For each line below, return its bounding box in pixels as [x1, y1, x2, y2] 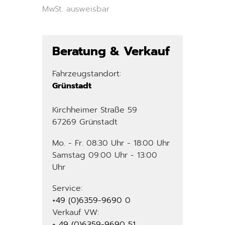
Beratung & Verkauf [52, 42, 170, 60]
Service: [52, 182, 82, 194]
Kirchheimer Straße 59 [52, 104, 137, 116]
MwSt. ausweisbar [42, 3, 109, 15]
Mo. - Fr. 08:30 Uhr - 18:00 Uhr [52, 137, 170, 149]
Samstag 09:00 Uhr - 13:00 [52, 149, 157, 161]
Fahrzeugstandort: [52, 68, 121, 80]
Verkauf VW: [52, 206, 99, 218]
